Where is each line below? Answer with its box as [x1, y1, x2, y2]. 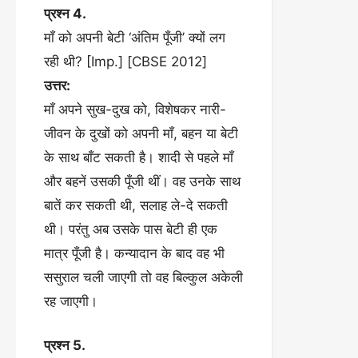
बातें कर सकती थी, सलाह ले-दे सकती [44, 197, 228, 213]
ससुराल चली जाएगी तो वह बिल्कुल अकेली [44, 268, 243, 285]
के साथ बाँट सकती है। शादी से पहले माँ [44, 149, 233, 165]
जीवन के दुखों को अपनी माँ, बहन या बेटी [44, 125, 238, 141]
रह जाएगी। [44, 292, 97, 309]
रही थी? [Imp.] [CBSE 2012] [44, 53, 207, 70]
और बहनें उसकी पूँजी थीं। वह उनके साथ [44, 173, 241, 189]
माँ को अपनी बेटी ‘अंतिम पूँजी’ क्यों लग [44, 29, 225, 46]
